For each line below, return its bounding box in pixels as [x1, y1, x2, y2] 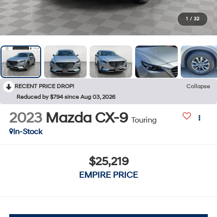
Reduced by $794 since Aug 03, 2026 [16, 93, 115, 101]
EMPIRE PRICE [79, 170, 138, 181]
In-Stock [13, 126, 42, 137]
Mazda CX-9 [45, 108, 128, 127]
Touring [131, 115, 157, 125]
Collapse [186, 82, 210, 90]
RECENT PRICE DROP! [15, 82, 74, 90]
